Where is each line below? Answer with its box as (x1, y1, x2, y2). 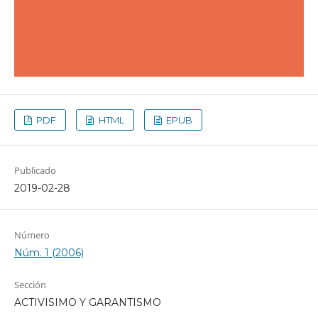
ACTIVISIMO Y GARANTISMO (13, 295, 161, 309)
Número (13, 228, 50, 241)
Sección (13, 278, 46, 291)
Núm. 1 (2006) (13, 246, 84, 259)
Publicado (13, 163, 56, 177)
